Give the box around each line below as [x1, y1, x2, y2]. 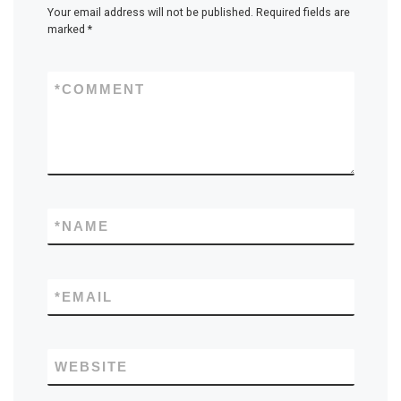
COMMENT [61, 81, 145, 97]
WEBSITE [54, 359, 128, 375]
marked [47, 22, 88, 37]
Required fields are [255, 5, 350, 20]
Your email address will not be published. [47, 5, 253, 20]
